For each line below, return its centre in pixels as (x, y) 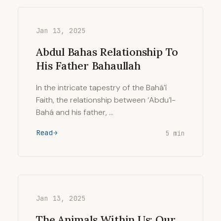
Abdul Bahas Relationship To (107, 52)
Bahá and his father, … (75, 112)
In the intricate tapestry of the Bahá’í (101, 88)
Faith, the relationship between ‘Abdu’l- (106, 100)
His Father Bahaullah (88, 66)
